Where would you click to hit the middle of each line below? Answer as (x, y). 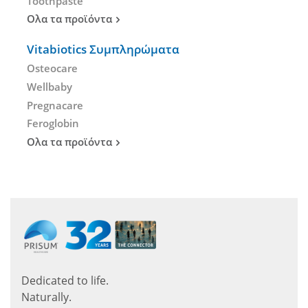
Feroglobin (53, 123)
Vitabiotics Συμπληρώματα (103, 49)
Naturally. (46, 297)
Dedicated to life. (65, 281)
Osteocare (52, 68)
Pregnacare (55, 105)
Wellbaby (49, 87)
